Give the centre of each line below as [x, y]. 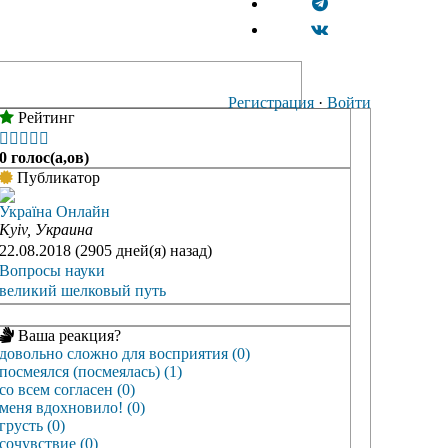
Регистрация [271, 103]
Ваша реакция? [67, 336]
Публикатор [56, 178]
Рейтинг [44, 118]
